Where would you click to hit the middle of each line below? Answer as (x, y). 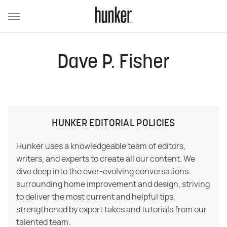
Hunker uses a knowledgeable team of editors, (101, 146)
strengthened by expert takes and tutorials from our (111, 210)
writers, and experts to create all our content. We (106, 159)
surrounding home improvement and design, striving (113, 184)
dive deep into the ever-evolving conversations (102, 172)
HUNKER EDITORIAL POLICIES (113, 124)
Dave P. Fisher (113, 63)
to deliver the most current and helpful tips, (96, 197)
